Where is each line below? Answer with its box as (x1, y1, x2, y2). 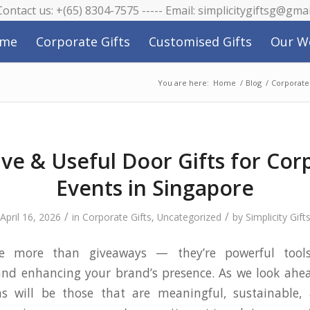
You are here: (158, 77, 209, 88)
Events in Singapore (56, 174, 254, 202)
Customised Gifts (149, 33, 252, 50)
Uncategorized (156, 210, 221, 224)
